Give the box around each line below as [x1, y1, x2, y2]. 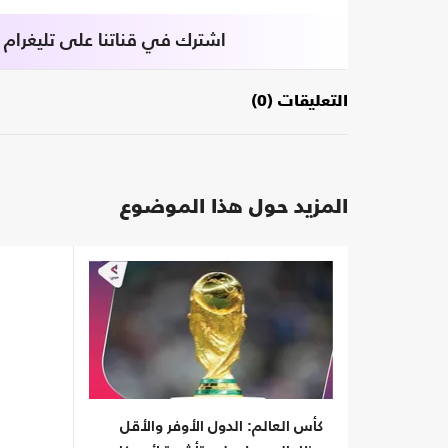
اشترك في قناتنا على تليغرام [4, 32, 226, 51]
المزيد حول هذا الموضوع [120, 198, 348, 219]
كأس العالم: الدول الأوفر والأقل [120, 418, 323, 434]
